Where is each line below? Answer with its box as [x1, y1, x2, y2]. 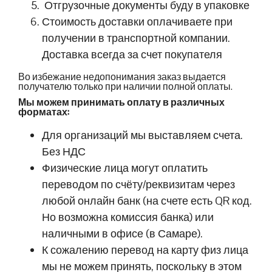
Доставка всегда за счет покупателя [42, 47, 223, 62]
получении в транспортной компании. [42, 31, 231, 46]
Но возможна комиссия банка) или [42, 209, 214, 224]
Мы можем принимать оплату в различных [18, 95, 225, 109]
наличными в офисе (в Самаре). [42, 226, 203, 240]
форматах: [18, 105, 69, 118]
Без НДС [42, 144, 86, 158]
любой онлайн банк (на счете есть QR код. [42, 193, 253, 208]
